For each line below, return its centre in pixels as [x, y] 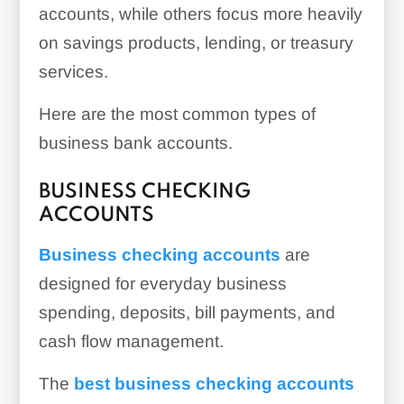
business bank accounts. [135, 143]
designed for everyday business [162, 284]
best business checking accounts [214, 384]
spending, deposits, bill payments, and [187, 312]
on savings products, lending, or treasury [196, 43]
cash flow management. [131, 341]
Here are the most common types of [177, 114]
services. [73, 72]
